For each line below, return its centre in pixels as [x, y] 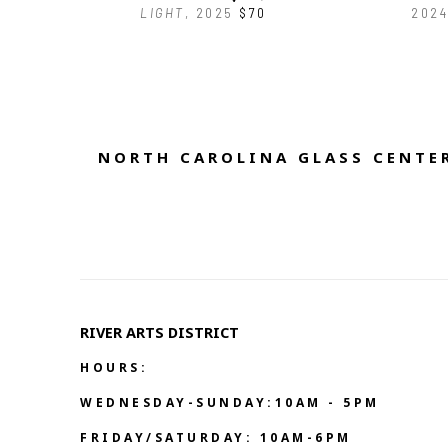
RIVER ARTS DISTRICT [165, 336]
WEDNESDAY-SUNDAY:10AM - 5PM [230, 405]
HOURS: [114, 370]
